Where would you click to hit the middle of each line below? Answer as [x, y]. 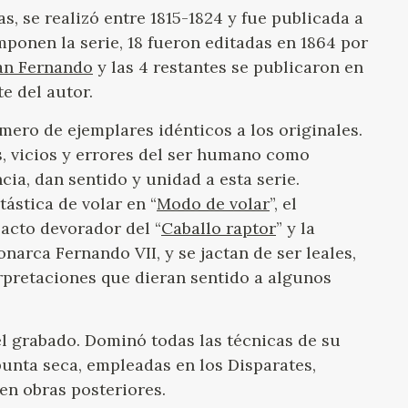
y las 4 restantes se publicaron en [228, 66]
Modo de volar [213, 203]
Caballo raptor [219, 228]
